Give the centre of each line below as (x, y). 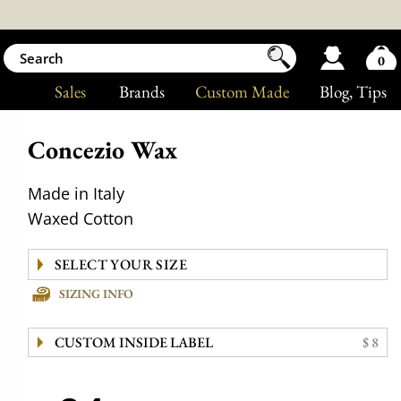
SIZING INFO (97, 294)
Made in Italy (77, 193)
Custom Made (242, 92)
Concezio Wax (103, 149)
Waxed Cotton (81, 218)
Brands (141, 92)
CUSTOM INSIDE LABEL (133, 342)
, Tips (368, 92)
